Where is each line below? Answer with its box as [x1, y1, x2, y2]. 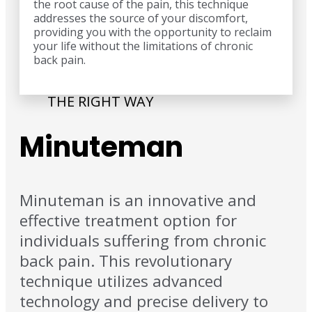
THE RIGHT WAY [47, 92, 153, 111]
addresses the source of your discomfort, [33, 10, 248, 26]
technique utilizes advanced [19, 270, 223, 292]
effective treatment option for [19, 210, 237, 232]
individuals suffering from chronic [19, 230, 266, 252]
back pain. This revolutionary [19, 250, 232, 272]
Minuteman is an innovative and [19, 189, 256, 212]
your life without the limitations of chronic [33, 38, 253, 54]
